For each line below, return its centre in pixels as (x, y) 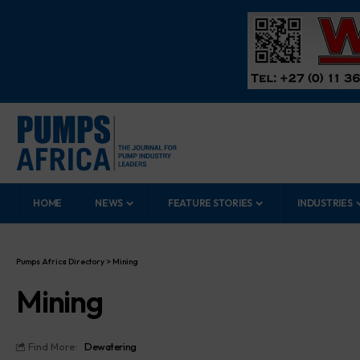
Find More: (53, 346)
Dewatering (110, 346)
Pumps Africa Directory (60, 262)
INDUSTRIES (325, 203)
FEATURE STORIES (210, 203)
